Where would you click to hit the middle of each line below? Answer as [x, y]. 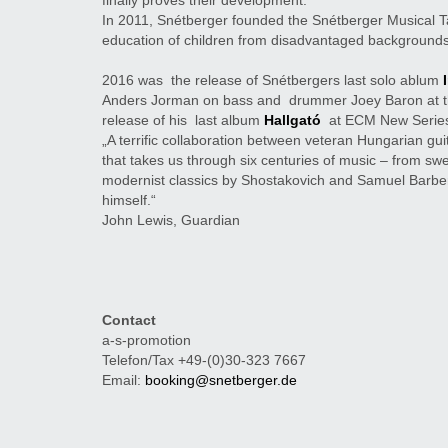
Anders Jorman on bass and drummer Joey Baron [262, 100]
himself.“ [129, 200]
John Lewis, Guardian [171, 220]
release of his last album [183, 120]
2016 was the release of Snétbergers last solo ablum [272, 80]
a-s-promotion [146, 340]
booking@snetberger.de [221, 380]
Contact [129, 320]
